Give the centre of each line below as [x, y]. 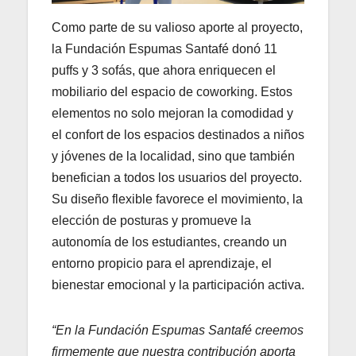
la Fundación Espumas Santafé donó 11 [164, 48]
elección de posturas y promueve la [151, 220]
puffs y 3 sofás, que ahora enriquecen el [164, 70]
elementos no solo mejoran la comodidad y [172, 113]
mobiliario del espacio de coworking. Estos [172, 91]
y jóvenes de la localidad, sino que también [173, 156]
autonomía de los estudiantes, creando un [169, 242]
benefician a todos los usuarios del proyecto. [177, 177]
